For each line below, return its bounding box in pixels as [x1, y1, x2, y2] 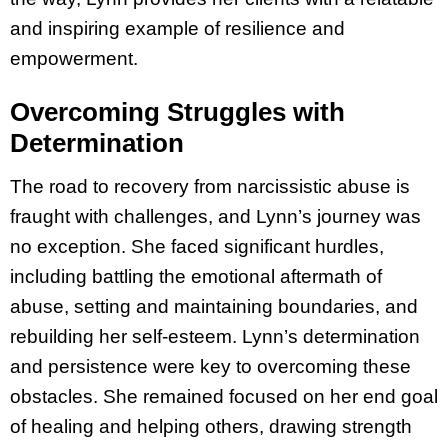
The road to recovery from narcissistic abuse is [10, 176, 410, 198]
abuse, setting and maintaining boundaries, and [10, 296, 418, 318]
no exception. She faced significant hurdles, [10, 236, 384, 258]
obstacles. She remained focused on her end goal [10, 386, 438, 408]
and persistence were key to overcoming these [10, 356, 411, 378]
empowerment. [10, 48, 138, 70]
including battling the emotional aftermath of [10, 266, 382, 288]
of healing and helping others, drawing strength [10, 416, 412, 438]
